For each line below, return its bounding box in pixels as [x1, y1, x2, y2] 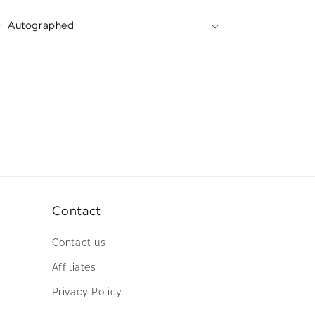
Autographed [8, 18, 75, 32]
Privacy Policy [51, 286, 122, 297]
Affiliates [51, 262, 96, 273]
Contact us [51, 237, 106, 248]
